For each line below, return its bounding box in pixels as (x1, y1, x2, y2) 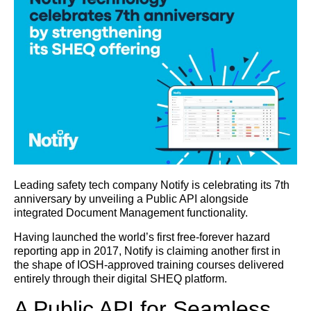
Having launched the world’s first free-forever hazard (14, 230, 270, 243)
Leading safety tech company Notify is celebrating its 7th (14, 179, 289, 192)
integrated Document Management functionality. (14, 207, 253, 219)
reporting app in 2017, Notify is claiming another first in (14, 244, 280, 257)
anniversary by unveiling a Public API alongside (14, 193, 249, 205)
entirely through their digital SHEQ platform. (14, 272, 230, 285)
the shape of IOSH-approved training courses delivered (14, 258, 284, 271)
